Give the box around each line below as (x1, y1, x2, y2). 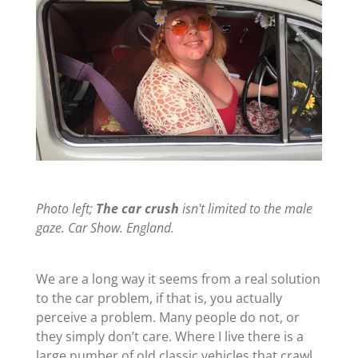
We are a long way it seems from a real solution (35, 270, 320, 288)
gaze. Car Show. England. (35, 219, 174, 237)
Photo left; (35, 200, 96, 218)
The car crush (95, 200, 179, 218)
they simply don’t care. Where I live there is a (35, 328, 304, 346)
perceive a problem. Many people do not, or (35, 308, 300, 327)
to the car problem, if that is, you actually (35, 289, 282, 308)
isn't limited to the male (178, 200, 312, 218)
